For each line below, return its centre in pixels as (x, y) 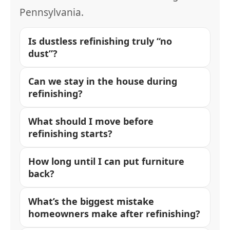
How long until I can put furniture (106, 161)
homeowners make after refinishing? (114, 214)
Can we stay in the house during (103, 81)
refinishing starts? (70, 133)
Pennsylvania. (52, 12)
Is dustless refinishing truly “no (100, 41)
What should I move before (91, 121)
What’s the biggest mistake (91, 201)
